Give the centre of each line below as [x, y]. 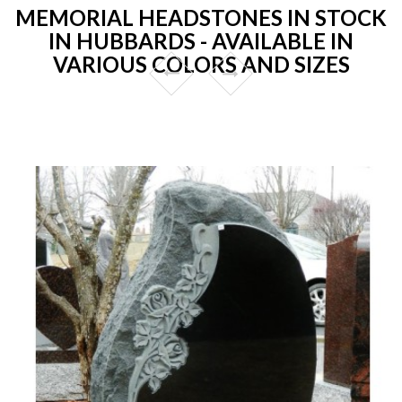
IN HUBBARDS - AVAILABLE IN [201, 40]
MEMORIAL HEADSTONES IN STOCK [201, 17]
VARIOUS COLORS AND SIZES [201, 64]
